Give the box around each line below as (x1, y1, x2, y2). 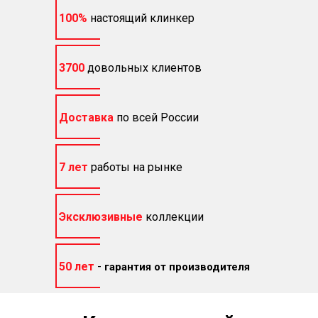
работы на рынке (91, 160, 182, 175)
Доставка (59, 111, 114, 125)
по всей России (116, 111, 199, 125)
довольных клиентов (87, 61, 202, 75)
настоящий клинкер (90, 11, 194, 26)
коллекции (146, 210, 204, 224)
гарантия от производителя (104, 261, 250, 274)
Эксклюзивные (59, 210, 143, 224)
